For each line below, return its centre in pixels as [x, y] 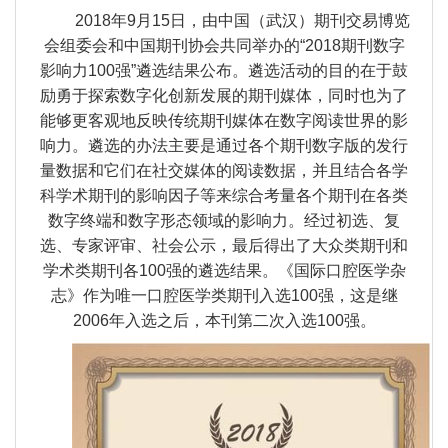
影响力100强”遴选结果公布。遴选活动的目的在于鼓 [224, 71]
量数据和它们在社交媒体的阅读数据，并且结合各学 [224, 171]
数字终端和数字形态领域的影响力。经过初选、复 [224, 221]
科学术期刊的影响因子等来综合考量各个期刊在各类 [224, 196]
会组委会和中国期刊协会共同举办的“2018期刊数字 [224, 46]
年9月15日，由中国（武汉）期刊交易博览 [260, 21]
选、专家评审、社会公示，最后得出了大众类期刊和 [224, 246]
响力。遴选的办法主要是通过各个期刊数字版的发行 [224, 146]
